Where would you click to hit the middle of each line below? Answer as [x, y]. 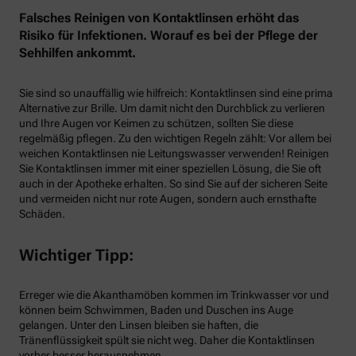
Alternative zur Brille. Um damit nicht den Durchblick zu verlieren [172, 108]
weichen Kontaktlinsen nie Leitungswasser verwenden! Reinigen [174, 153]
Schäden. [42, 213]
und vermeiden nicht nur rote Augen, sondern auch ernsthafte [168, 198]
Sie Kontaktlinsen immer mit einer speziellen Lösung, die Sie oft [170, 168]
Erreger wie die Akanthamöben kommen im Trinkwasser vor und [174, 295]
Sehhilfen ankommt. [77, 52]
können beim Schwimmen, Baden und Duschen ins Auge [156, 310]
